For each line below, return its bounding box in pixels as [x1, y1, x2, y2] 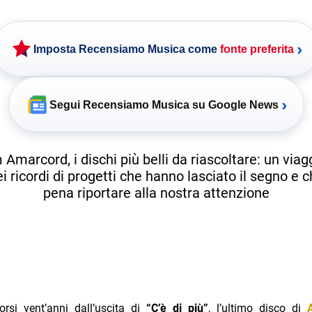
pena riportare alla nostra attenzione [42, 184, 270, 201]
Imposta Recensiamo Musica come [33, 42, 220, 55]
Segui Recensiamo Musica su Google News [49, 98, 279, 111]
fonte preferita [220, 42, 294, 55]
